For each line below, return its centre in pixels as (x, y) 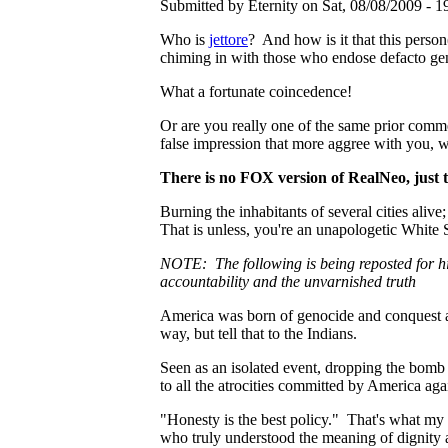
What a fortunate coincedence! (256, 91)
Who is (184, 39)
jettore (228, 39)
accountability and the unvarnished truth (288, 281)
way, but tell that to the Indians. (258, 333)
